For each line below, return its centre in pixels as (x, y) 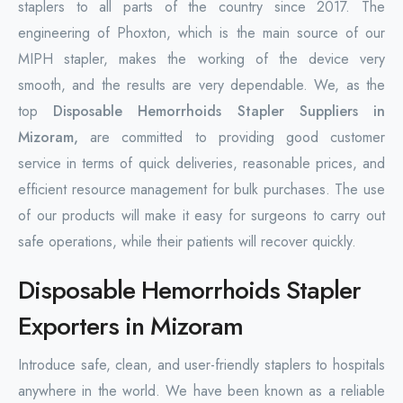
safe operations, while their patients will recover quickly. (187, 241)
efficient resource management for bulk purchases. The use (201, 189)
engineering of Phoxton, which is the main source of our (201, 32)
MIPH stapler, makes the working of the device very (201, 58)
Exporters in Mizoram (130, 326)
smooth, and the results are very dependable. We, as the (201, 85)
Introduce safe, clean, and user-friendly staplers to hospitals (201, 364)
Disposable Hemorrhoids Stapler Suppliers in (219, 111)
